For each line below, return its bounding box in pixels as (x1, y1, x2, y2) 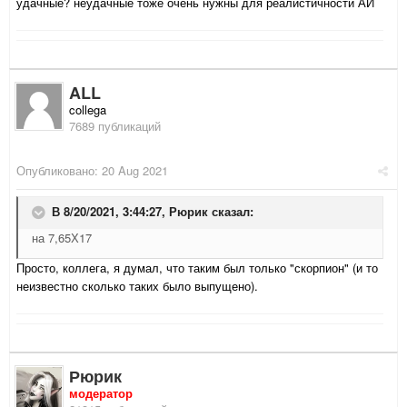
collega (69, 101, 106, 119)
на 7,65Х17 (32, 229, 92, 247)
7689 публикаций (69, 117, 161, 135)
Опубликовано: (16, 162, 102, 180)
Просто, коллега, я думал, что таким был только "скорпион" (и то (16, 259, 378, 277)
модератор (69, 384, 133, 402)
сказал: (208, 203, 253, 221)
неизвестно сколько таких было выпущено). (16, 277, 258, 295)
